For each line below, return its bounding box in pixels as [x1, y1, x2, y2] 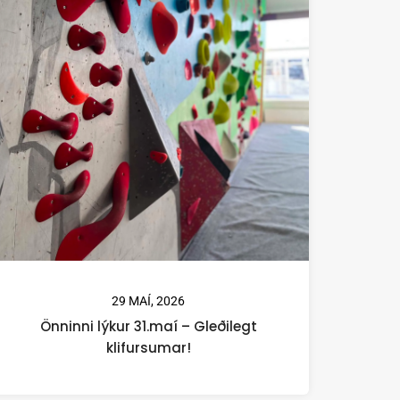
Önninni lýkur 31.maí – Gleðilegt [39, 316, 257, 336]
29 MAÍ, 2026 [112, 293, 185, 308]
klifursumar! [105, 337, 191, 357]
